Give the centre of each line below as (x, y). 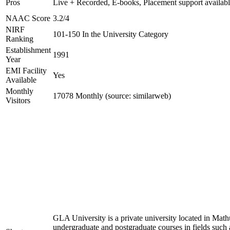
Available (21, 80)
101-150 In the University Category (111, 34)
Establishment (28, 50)
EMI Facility (26, 71)
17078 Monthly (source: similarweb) (112, 96)
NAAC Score (28, 18)
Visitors (18, 100)
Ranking (20, 39)
